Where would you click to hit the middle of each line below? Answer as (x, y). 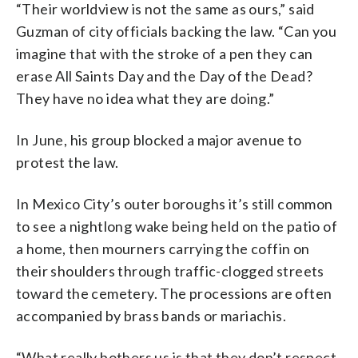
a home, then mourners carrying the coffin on (163, 248)
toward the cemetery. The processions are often (174, 293)
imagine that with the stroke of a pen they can (165, 53)
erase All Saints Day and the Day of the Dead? (164, 76)
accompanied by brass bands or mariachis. (151, 315)
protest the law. (68, 162)
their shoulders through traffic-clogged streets (170, 270)
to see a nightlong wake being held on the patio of (177, 226)
